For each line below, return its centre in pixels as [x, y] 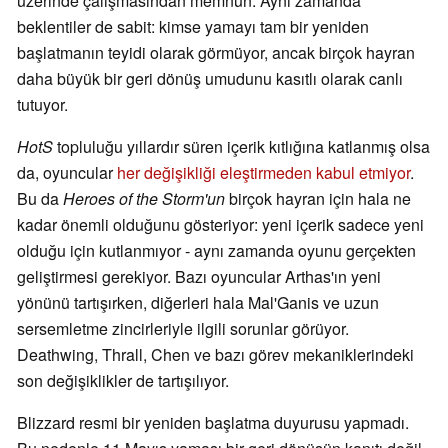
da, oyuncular [67, 173]
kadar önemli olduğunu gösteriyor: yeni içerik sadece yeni [220, 225]
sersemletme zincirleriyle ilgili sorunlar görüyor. [183, 329]
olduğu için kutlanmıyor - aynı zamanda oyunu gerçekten [216, 251]
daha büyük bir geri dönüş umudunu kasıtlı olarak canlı [210, 79]
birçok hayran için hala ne [318, 199]
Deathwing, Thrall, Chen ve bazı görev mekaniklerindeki [215, 355]
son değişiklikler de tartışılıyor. [123, 381]
